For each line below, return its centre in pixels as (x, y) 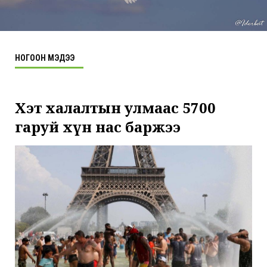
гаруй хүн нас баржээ (98, 127)
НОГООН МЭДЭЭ (45, 58)
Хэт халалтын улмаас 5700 (115, 108)
